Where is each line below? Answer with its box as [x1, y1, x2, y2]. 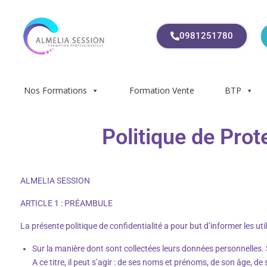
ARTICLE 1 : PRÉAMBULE [20, 198, 114, 208]
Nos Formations [24, 84, 87, 96]
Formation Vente [129, 84, 194, 96]
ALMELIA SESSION [20, 175, 90, 185]
